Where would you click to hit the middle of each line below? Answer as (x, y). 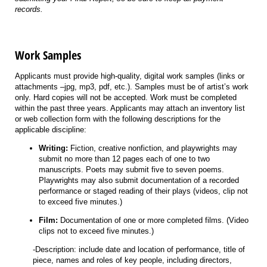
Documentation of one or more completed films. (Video (154, 221)
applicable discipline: (51, 130)
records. (29, 9)
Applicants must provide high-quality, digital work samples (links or (130, 76)
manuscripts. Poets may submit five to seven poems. (131, 170)
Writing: (55, 148)
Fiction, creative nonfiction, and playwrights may (154, 148)
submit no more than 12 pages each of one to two (124, 159)
